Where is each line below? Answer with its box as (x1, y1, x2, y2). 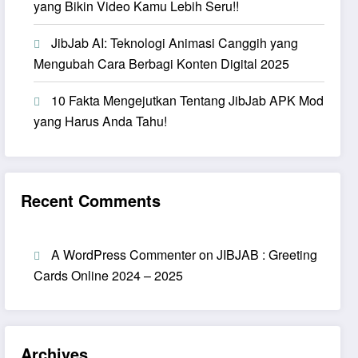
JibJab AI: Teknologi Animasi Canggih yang (51, 33, 299, 52)
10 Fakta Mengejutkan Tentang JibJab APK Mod (51, 90, 324, 109)
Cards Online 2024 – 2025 (34, 265, 184, 284)
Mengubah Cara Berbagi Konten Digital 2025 (34, 54, 290, 73)
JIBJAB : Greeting (217, 245, 318, 264)
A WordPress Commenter (51, 245, 197, 264)
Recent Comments (21, 188, 161, 212)
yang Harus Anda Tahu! (34, 111, 168, 130)
